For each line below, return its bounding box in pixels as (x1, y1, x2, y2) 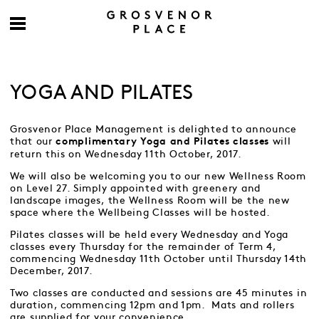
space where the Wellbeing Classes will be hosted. (10, 208, 271, 217)
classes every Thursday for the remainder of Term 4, (10, 242, 276, 251)
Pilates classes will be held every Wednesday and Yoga (10, 230, 289, 239)
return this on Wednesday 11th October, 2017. (10, 150, 242, 159)
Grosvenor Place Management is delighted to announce (10, 125, 297, 134)
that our (10, 137, 56, 146)
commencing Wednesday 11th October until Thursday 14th (10, 254, 308, 263)
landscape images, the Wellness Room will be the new (10, 196, 290, 205)
